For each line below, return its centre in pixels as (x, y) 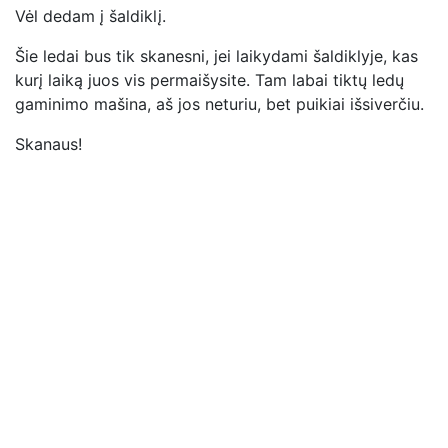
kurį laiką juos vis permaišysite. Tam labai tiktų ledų (209, 79)
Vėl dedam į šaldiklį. (90, 15)
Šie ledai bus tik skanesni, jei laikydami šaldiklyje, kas (216, 55)
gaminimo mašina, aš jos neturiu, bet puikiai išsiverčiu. (219, 103)
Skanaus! (48, 143)
